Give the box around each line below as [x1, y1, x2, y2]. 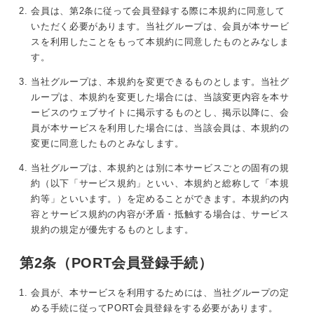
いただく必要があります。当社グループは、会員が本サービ [31, 20, 289, 32]
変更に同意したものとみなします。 [31, 137, 184, 149]
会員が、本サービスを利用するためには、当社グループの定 [31, 287, 289, 298]
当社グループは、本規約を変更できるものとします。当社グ [31, 76, 289, 87]
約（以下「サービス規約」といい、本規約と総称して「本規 [31, 177, 289, 189]
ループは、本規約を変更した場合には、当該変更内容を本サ [31, 91, 289, 102]
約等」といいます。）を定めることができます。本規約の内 [31, 193, 289, 204]
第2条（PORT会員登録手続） [20, 255, 213, 271]
